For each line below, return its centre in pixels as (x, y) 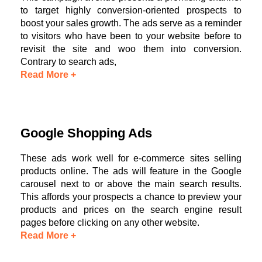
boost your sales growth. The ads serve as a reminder (131, 23)
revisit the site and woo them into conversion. (131, 49)
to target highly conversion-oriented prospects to (131, 10)
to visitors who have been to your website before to (131, 36)
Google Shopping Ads (86, 133)
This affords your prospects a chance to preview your (131, 196)
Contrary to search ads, (68, 61)
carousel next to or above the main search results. (131, 184)
